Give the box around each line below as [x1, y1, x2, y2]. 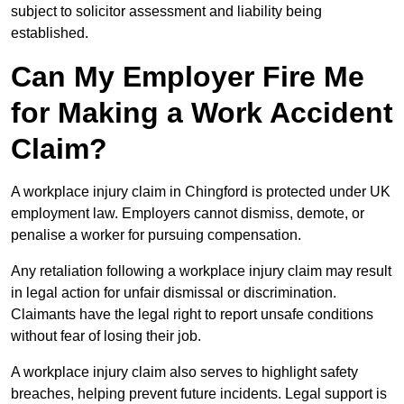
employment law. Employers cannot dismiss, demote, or [11, 206, 364, 222]
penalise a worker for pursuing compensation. [11, 227, 301, 243]
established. [11, 25, 88, 41]
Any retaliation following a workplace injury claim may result [11, 263, 391, 280]
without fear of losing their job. [11, 328, 201, 344]
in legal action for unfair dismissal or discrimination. [11, 285, 336, 301]
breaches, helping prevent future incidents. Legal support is [11, 386, 387, 402]
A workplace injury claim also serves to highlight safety [11, 364, 358, 381]
